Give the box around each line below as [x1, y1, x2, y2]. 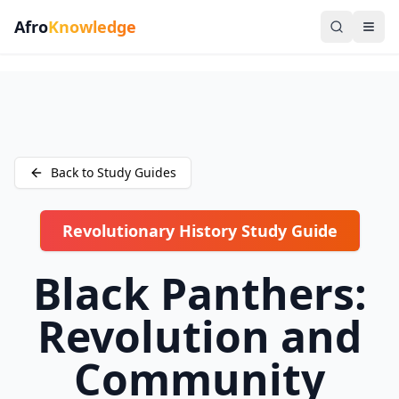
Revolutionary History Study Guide [61, 220, 338, 241]
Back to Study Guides [51, 164, 176, 181]
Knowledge [48, 16, 136, 37]
